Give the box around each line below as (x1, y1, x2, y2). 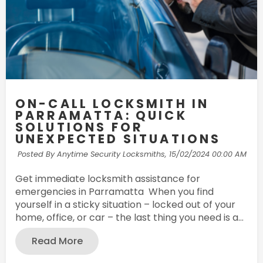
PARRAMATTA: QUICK (15, 107, 187, 124)
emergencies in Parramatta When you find (15, 184, 214, 198)
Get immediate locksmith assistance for (15, 171, 200, 186)
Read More (31, 234, 83, 248)
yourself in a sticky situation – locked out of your (15, 197, 235, 211)
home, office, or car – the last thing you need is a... (15, 210, 244, 224)
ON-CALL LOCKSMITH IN (15, 95, 210, 113)
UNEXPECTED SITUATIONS (15, 130, 221, 148)
